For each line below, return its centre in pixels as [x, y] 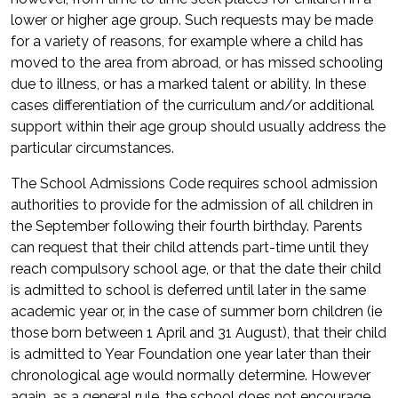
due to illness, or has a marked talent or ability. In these [188, 84]
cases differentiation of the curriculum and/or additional [192, 105]
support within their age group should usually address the [198, 127]
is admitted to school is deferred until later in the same [188, 290]
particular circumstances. [92, 148]
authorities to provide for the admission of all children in [192, 205]
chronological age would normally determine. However [191, 375]
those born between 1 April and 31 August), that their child [199, 333]
